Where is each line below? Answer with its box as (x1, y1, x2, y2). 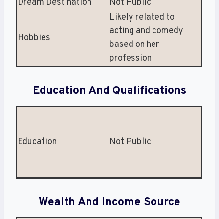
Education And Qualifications (33, 84, 186, 99)
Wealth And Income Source (39, 195, 180, 210)
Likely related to (109, 12, 175, 23)
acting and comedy (109, 25, 183, 37)
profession (109, 53, 152, 65)
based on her (109, 39, 159, 51)
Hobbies (18, 32, 50, 44)
